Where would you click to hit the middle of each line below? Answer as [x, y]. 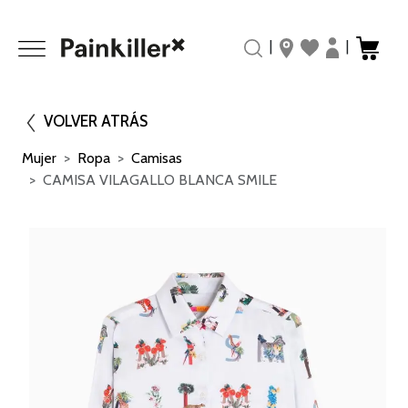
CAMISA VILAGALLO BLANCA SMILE [160, 180]
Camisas [157, 158]
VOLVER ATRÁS [96, 121]
